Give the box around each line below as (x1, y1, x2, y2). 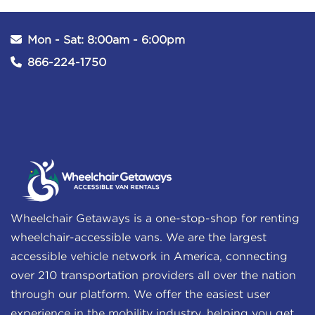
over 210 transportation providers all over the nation (11, 271, 296, 282)
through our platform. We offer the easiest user (11, 290, 270, 301)
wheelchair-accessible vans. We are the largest (11, 233, 266, 244)
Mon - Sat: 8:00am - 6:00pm (27, 35, 185, 46)
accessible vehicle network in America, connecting (11, 252, 288, 263)
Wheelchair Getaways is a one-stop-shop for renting (11, 214, 300, 225)
